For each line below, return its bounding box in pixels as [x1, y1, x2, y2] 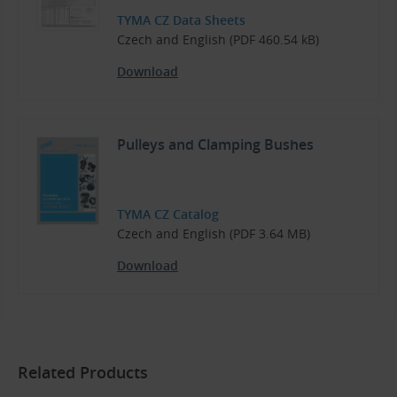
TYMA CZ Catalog [117, 205, 219, 222]
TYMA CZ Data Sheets [117, 11, 245, 28]
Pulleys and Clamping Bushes [117, 134, 314, 154]
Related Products [18, 361, 148, 383]
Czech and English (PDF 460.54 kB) [117, 30, 319, 48]
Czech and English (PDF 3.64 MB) [117, 224, 310, 242]
